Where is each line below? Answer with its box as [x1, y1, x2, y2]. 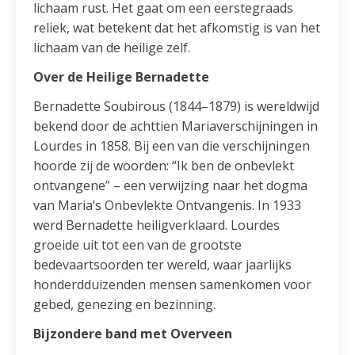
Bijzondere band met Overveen [33, 324, 233, 342]
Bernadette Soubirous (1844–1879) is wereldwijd [33, 97, 320, 115]
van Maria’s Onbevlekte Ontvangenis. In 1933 [33, 196, 302, 214]
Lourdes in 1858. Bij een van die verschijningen [33, 136, 311, 155]
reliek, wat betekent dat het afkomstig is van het [33, 18, 321, 36]
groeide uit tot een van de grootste [33, 235, 242, 254]
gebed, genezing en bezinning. [33, 295, 216, 313]
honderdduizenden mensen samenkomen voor [33, 275, 312, 293]
